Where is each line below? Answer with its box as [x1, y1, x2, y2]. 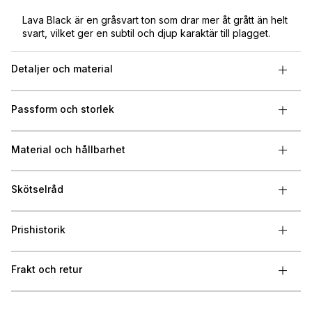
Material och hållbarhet [11, 143, 125, 155]
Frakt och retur [11, 263, 82, 276]
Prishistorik [11, 223, 65, 235]
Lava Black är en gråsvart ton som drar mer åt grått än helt [22, 13, 288, 26]
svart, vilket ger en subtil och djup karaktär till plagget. [22, 26, 270, 39]
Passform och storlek [11, 102, 114, 115]
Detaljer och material [11, 63, 113, 75]
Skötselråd [11, 183, 63, 196]
